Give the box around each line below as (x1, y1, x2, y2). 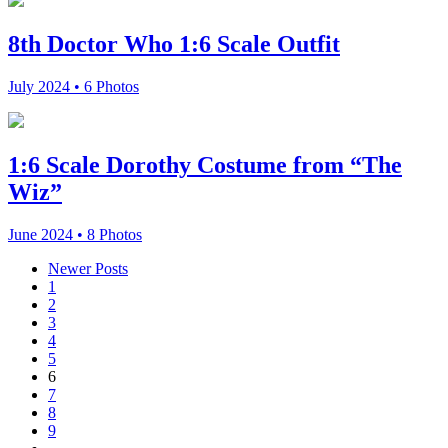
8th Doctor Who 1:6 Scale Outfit (8, 31, 340, 58)
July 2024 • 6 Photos (8, 78, 139, 96)
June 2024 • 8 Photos (8, 225, 142, 243)
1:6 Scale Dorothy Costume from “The (8, 152, 402, 179)
